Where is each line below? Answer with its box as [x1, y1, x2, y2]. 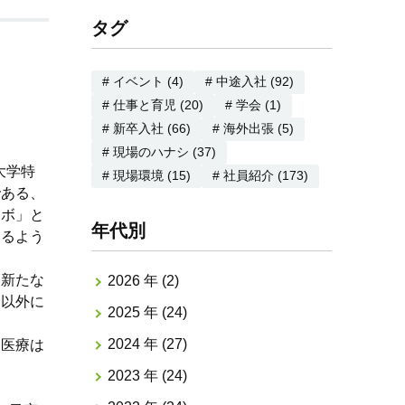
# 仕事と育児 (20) [102, 98, 204, 112]
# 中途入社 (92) [205, 74, 295, 89]
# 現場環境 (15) [102, 168, 192, 183]
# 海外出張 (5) [212, 121, 295, 136]
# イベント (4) [102, 74, 184, 89]
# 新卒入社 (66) [102, 121, 192, 136]
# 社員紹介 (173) [212, 168, 309, 183]
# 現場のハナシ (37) [102, 145, 217, 159]
